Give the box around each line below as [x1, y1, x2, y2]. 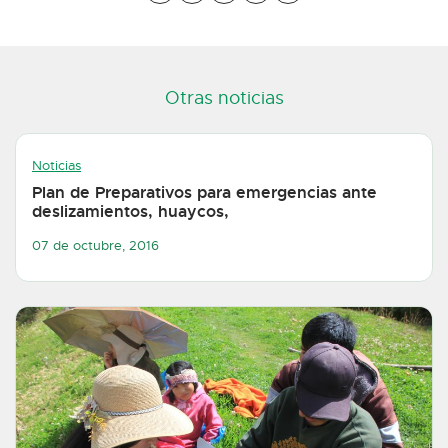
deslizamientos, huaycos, [32, 200, 229, 222]
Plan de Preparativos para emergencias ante [32, 181, 377, 203]
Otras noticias [164, 86, 284, 109]
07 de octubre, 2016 [32, 238, 159, 255]
